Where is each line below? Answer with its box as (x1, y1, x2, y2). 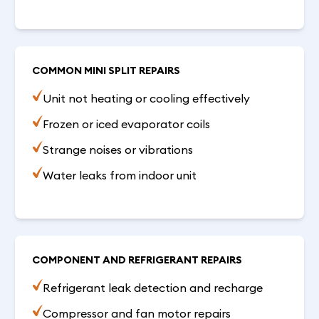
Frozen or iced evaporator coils (42, 117, 210, 132)
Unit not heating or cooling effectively (42, 91, 250, 106)
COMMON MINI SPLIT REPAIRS (32, 64, 181, 78)
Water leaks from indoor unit (42, 168, 197, 183)
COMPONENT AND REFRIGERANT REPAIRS (32, 253, 243, 266)
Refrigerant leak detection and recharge (42, 280, 263, 295)
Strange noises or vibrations (42, 142, 193, 157)
